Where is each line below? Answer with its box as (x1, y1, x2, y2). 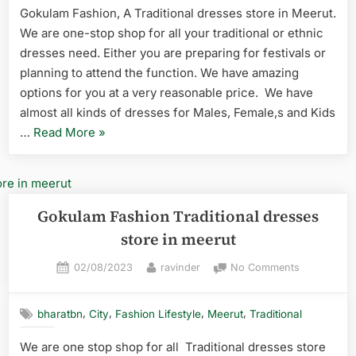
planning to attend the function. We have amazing (20, 65, 299, 81)
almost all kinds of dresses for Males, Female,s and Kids (20, 105, 335, 121)
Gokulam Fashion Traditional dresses (37, 205, 319, 227)
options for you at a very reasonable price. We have (20, 85, 313, 101)
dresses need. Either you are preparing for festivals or (20, 45, 326, 61)
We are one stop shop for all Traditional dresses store (20, 339, 326, 354)
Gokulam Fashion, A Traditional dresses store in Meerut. (20, 6, 336, 21)
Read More (33, 125, 95, 141)
